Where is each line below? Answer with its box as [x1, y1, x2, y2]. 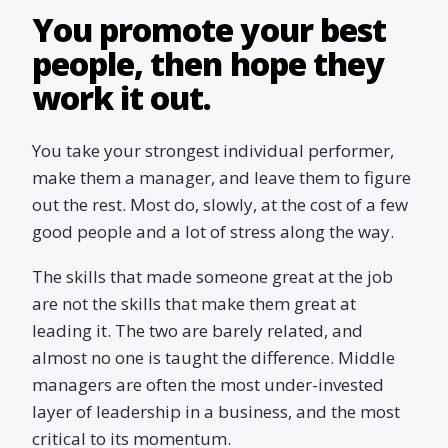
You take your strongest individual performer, [32, 139, 394, 162]
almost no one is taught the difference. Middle [32, 346, 395, 369]
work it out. [32, 76, 212, 119]
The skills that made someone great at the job [32, 265, 393, 288]
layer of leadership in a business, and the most [32, 400, 400, 423]
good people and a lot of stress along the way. [32, 220, 394, 243]
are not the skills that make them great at [32, 292, 356, 315]
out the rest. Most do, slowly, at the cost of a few [32, 193, 408, 216]
